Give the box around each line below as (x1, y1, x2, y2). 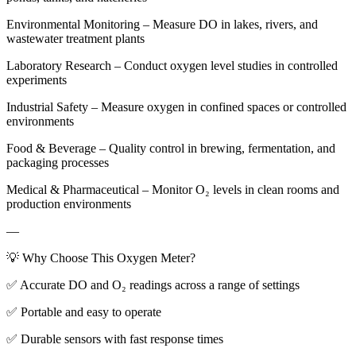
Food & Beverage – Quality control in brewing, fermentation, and (6, 141, 335, 155)
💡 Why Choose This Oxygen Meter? (6, 250, 195, 265)
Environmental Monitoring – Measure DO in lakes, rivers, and (6, 17, 318, 31)
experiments (6, 72, 67, 87)
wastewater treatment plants (6, 31, 145, 45)
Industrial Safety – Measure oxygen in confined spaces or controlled (6, 99, 346, 114)
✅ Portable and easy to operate (6, 304, 161, 319)
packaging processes (6, 155, 109, 169)
